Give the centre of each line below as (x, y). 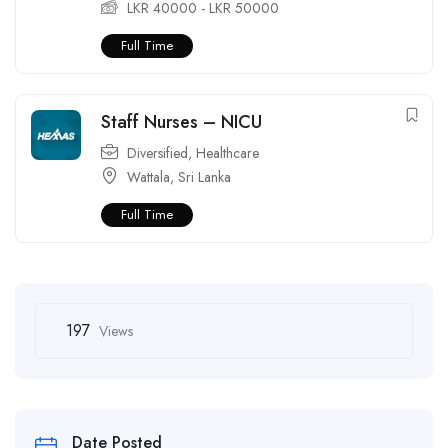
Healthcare (227, 152)
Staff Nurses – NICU (181, 121)
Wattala (148, 176)
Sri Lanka (204, 176)
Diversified (157, 152)
